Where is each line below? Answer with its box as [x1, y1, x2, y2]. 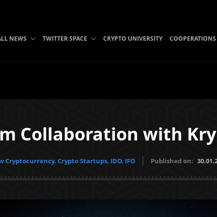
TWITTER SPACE [42, 34, 87, 43]
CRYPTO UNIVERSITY [103, 34, 162, 43]
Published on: [150, 156, 195, 165]
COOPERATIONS [169, 34, 216, 43]
